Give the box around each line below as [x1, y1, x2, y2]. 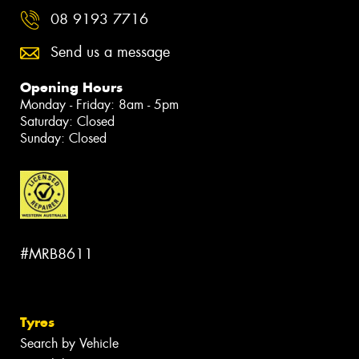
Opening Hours [20, 79, 123, 97]
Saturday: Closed [20, 113, 115, 131]
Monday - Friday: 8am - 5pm [20, 96, 179, 114]
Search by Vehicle [20, 334, 119, 352]
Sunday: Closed [20, 130, 107, 147]
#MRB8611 [20, 244, 93, 264]
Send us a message [50, 42, 170, 63]
